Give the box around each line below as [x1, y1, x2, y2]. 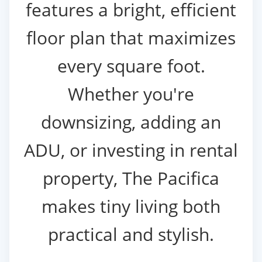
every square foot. [57, 53, 205, 78]
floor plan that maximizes [26, 25, 236, 50]
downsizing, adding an [41, 109, 221, 134]
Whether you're [68, 81, 194, 106]
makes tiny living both [42, 194, 220, 218]
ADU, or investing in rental [24, 137, 238, 162]
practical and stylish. [48, 222, 214, 246]
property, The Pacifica [43, 166, 219, 190]
